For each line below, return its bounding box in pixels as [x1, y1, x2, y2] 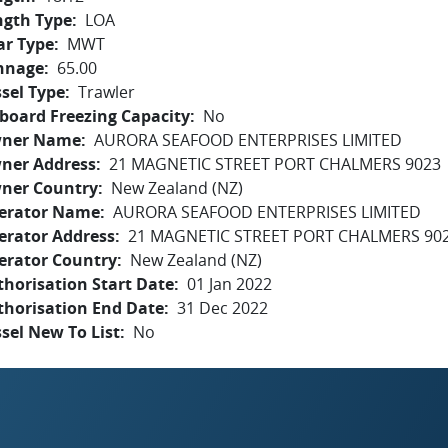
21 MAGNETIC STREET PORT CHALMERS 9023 [109, 153, 441, 175]
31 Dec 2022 [177, 297, 268, 319]
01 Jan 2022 [187, 273, 272, 295]
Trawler [78, 81, 135, 103]
